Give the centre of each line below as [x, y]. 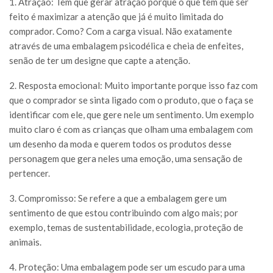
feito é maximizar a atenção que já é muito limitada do [116, 17]
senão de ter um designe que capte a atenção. [100, 61]
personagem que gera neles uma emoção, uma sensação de [126, 159]
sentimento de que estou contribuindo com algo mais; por [124, 213]
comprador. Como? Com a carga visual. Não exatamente [121, 31]
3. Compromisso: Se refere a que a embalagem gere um [118, 198]
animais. [25, 242]
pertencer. [30, 173]
